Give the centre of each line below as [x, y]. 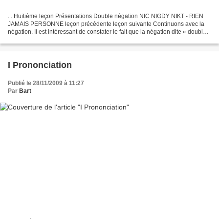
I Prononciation [40, 65]
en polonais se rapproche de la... [51, 39]
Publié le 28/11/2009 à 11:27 [46, 83]
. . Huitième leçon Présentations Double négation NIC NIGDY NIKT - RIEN [106, 16]
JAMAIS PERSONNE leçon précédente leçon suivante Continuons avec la [106, 24]
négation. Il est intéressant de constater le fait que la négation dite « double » [109, 32]
